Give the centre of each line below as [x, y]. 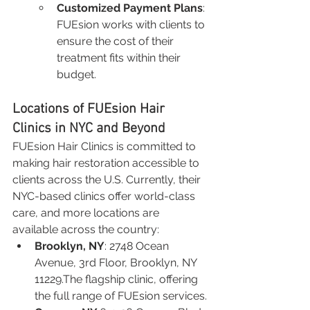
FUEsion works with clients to [132, 24]
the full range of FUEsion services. [121, 295]
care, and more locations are [87, 212]
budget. [76, 74]
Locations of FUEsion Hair [90, 109]
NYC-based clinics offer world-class [105, 196]
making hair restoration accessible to [107, 163]
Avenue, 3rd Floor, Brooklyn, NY [117, 262]
